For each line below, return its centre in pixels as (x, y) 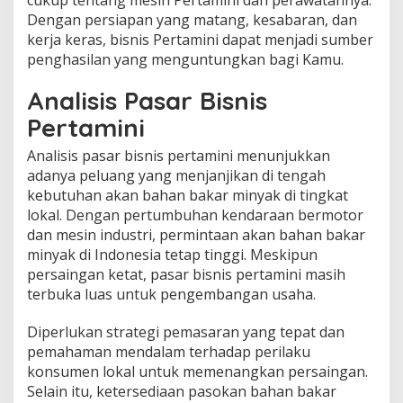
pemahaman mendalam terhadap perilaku (169, 351)
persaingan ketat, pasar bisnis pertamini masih (186, 274)
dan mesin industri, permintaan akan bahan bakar (196, 234)
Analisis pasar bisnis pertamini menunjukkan (179, 155)
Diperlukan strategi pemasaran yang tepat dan (186, 331)
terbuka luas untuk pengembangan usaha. (171, 294)
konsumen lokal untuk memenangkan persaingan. (197, 371)
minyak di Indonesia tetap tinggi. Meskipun (172, 254)
